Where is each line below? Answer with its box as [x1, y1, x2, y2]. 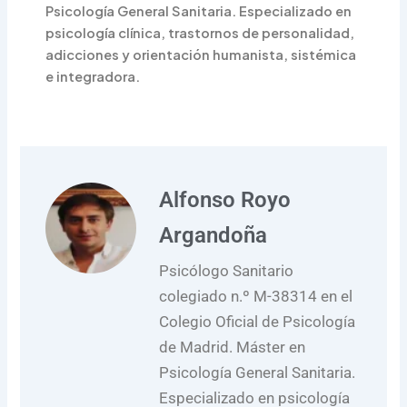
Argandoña [159, 223, 268, 249]
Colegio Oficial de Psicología [159, 313, 356, 332]
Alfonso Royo [159, 187, 292, 213]
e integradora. [45, 67, 141, 84]
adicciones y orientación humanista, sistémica [45, 45, 357, 63]
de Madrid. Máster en [159, 338, 306, 357]
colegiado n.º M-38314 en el [159, 287, 353, 306]
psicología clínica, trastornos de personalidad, [45, 24, 355, 41]
